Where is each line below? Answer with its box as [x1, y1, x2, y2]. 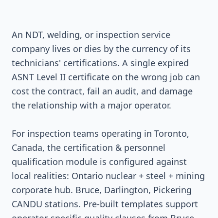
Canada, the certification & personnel [12, 142, 165, 153]
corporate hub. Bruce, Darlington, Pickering [12, 184, 192, 196]
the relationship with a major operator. [12, 99, 171, 111]
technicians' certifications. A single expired [12, 57, 189, 69]
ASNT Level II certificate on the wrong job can [12, 71, 200, 83]
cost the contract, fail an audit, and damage [12, 85, 193, 97]
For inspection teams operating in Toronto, [12, 127, 189, 139]
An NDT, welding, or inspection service [12, 29, 170, 40]
